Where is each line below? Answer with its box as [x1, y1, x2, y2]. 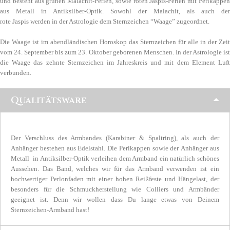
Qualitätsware [11, 94, 86, 107]
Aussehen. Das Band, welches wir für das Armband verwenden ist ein [11, 165, 219, 173]
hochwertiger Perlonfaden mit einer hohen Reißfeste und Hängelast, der [11, 175, 219, 183]
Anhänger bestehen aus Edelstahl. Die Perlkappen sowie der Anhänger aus [11, 144, 219, 152]
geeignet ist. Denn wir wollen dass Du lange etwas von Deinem [11, 196, 219, 204]
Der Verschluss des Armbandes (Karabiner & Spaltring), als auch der [11, 134, 219, 142]
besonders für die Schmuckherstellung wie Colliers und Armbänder [11, 185, 219, 194]
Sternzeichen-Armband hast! [11, 206, 89, 214]
